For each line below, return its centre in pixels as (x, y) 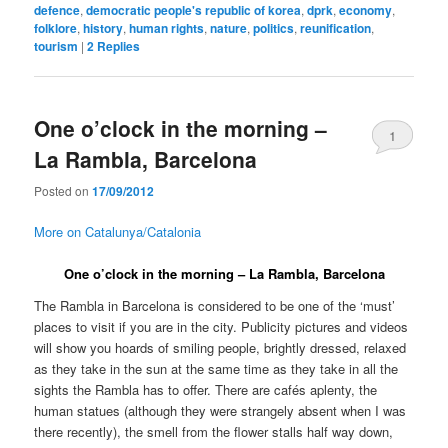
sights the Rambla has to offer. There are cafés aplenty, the (206, 389)
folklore (56, 28)
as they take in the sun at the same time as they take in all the (216, 368)
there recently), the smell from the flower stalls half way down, (214, 431)
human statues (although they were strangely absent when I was (220, 410)
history (103, 28)
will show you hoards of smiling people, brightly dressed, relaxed (220, 347)
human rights (167, 28)
